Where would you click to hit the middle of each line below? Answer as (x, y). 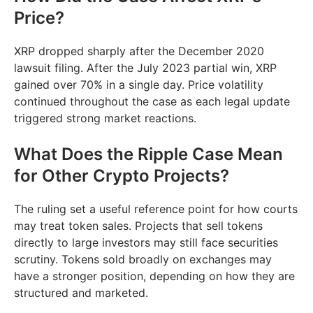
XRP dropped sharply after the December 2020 (139, 51)
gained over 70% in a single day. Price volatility (139, 85)
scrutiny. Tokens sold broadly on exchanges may (143, 260)
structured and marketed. (81, 293)
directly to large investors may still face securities (146, 243)
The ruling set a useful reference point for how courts (156, 209)
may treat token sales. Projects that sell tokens (138, 226)
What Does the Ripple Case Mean (148, 154)
